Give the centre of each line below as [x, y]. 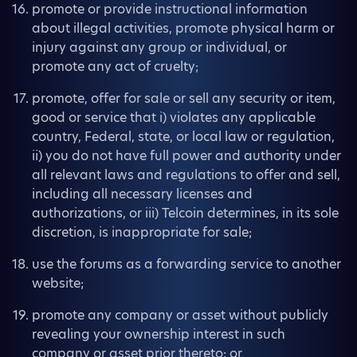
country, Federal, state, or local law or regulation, [183, 137]
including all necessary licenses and [142, 194]
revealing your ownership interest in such [159, 334]
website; [58, 283]
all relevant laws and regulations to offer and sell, [186, 175]
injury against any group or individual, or [159, 47]
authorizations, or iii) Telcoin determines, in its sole [185, 213]
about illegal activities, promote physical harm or [183, 28]
